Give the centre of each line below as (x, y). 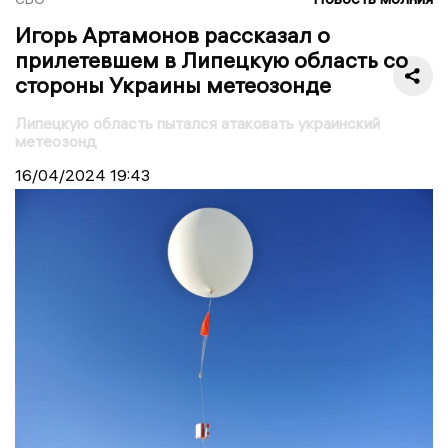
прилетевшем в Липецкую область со (211, 59)
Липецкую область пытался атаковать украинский (197, 122)
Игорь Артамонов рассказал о (172, 34)
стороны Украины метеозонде (173, 84)
